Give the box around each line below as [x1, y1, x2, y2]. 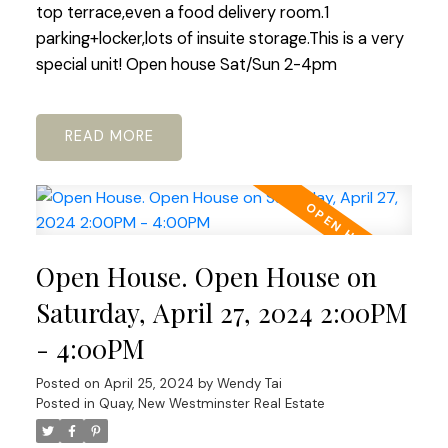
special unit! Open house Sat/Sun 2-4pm [35, 54, 337, 76]
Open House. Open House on [35, 258, 377, 294]
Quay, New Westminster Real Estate [98, 394, 325, 412]
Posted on [35, 374, 104, 392]
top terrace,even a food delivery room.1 [35, 2, 329, 24]
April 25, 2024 [103, 374, 194, 392]
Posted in [35, 394, 95, 412]
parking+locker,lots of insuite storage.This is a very [35, 28, 404, 50]
